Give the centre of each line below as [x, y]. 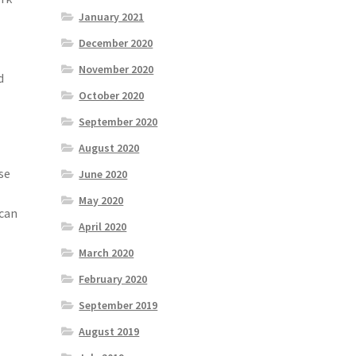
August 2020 [109, 148]
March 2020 [106, 253]
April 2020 [103, 227]
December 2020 [116, 43]
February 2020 [113, 279]
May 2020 [101, 201]
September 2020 [118, 122]
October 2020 [112, 96]
